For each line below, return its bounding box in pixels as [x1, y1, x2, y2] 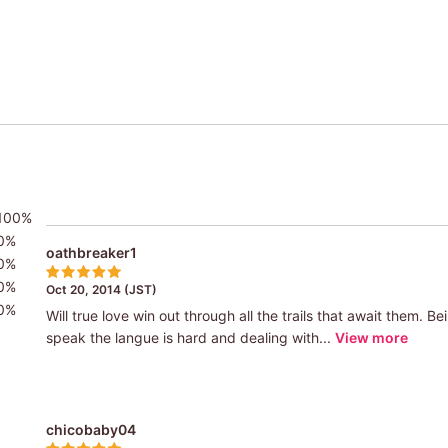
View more [334, 328, 408, 346]
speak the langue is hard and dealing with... [45, 328, 331, 346]
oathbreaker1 [45, 243, 137, 261]
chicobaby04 [45, 420, 136, 438]
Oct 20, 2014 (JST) [45, 281, 157, 297]
